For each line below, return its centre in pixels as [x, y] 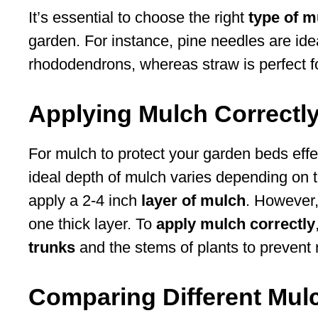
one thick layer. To [92, 224]
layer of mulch [193, 201]
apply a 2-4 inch [85, 201]
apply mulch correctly [236, 224]
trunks [52, 248]
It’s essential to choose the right [138, 18]
